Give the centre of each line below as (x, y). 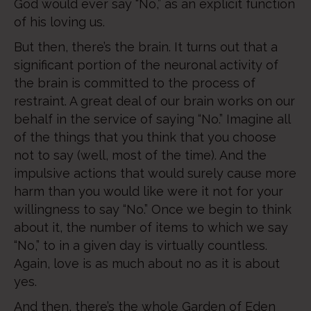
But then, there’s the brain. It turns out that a (146, 47)
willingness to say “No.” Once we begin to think (153, 209)
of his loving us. (59, 22)
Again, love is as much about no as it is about (147, 263)
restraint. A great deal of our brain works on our (154, 101)
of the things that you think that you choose (145, 137)
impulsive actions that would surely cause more (155, 173)
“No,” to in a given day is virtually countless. (141, 245)
